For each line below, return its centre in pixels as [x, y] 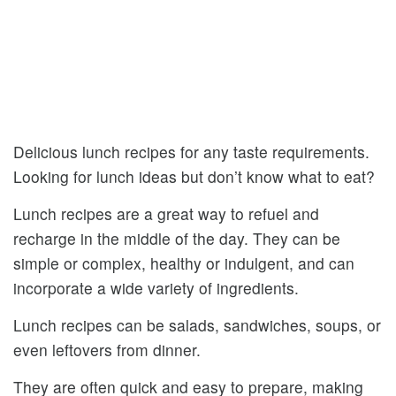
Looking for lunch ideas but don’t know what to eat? [194, 177]
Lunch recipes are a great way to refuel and [166, 214]
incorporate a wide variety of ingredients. [156, 288]
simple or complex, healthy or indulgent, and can [184, 263]
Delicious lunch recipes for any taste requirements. [191, 152]
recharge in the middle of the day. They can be [177, 239]
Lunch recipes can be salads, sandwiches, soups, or [197, 325]
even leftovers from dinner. [107, 350]
